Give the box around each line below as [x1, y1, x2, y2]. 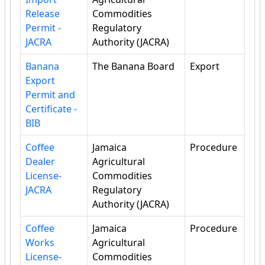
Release [25, 7, 60, 21]
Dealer [25, 155, 55, 169]
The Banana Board [92, 60, 174, 73]
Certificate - [25, 102, 77, 116]
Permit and [25, 88, 75, 102]
